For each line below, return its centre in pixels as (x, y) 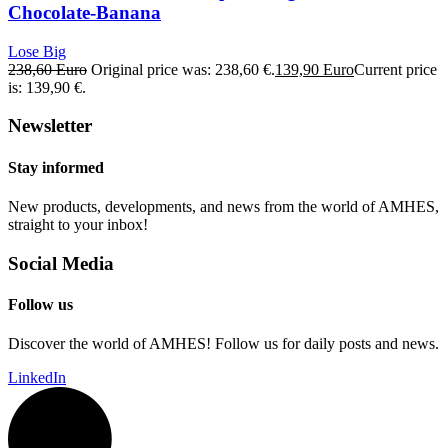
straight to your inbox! (78, 224)
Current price (395, 69)
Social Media (61, 263)
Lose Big (37, 51)
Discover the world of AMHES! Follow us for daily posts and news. (223, 344)
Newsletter (50, 126)
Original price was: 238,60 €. (183, 69)
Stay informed (56, 167)
